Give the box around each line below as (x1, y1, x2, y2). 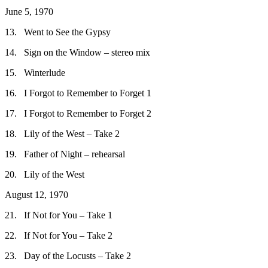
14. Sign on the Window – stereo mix (5, 47, 150, 57)
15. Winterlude (5, 67, 65, 78)
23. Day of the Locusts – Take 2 (5, 250, 131, 261)
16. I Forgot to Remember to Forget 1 (5, 87, 151, 98)
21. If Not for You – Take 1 (5, 209, 112, 220)
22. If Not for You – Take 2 (5, 230, 112, 240)
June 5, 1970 (5, 6, 53, 17)
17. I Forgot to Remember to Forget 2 (5, 108, 151, 118)
